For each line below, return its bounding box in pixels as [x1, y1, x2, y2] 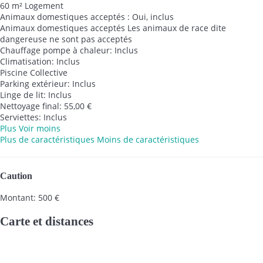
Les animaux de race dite [127, 22, 226, 33]
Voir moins [19, 122, 60, 134]
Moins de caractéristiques [97, 133, 199, 145]
